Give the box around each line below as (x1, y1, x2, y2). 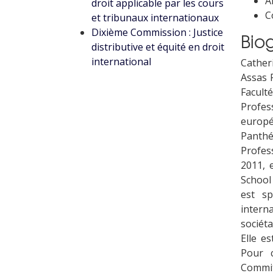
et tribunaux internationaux (91, 11, 219, 24)
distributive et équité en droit (91, 40, 224, 54)
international (91, 55, 151, 68)
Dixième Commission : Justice (91, 26, 223, 39)
